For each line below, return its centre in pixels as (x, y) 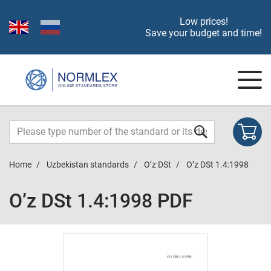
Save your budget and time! (204, 33)
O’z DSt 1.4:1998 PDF (101, 201)
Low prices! (204, 21)
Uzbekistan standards (88, 165)
